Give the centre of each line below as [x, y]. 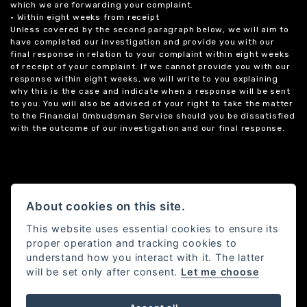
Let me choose [220, 271]
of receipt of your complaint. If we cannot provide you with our [150, 67]
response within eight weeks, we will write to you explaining [144, 79]
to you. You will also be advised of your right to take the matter [152, 104]
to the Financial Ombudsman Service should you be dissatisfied [153, 116]
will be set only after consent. [103, 271]
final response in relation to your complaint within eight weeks [150, 54]
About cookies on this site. [106, 206]
